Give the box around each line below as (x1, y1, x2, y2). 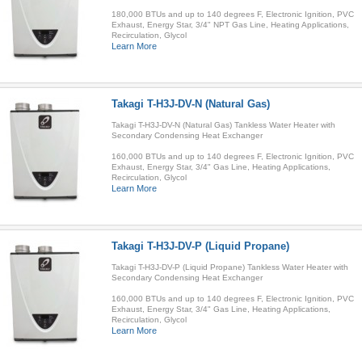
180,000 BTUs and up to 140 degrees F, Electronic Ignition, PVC (111, 10, 354, 19)
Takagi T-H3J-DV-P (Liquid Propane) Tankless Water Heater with (111, 263, 348, 271)
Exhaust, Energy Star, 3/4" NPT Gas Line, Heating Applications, (111, 20, 349, 29)
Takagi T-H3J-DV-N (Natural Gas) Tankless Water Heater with (111, 120, 335, 129)
